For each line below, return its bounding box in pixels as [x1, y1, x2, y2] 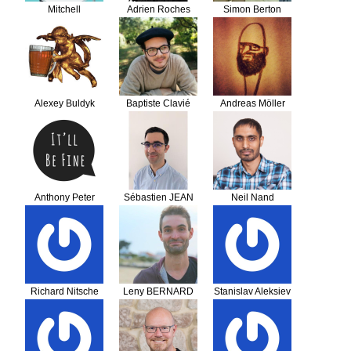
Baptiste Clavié [126, 97, 190, 109]
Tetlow [50, 207, 78, 219]
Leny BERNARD [123, 285, 194, 297]
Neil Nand [230, 191, 274, 203]
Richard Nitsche [30, 285, 99, 297]
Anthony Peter [34, 191, 95, 203]
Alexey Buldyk [34, 97, 95, 109]
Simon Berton [223, 3, 281, 15]
